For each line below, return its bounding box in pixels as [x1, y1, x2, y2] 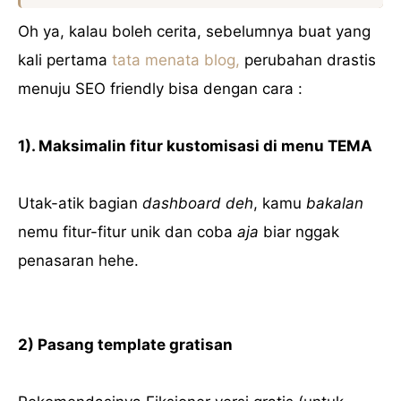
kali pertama [18, 51, 112, 70]
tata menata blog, [112, 51, 240, 70]
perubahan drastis [240, 51, 376, 70]
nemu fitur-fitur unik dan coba [18, 223, 237, 242]
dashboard [142, 194, 221, 213]
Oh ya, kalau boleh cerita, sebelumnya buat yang [18, 22, 371, 41]
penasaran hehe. [18, 252, 139, 270]
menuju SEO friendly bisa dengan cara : [18, 80, 303, 98]
